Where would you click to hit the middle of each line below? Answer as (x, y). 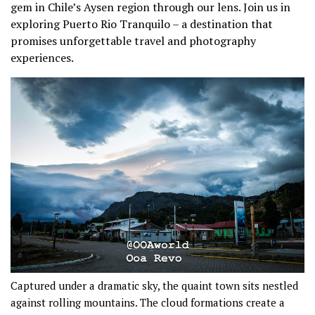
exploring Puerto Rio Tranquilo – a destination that (142, 24)
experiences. (43, 57)
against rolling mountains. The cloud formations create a (148, 303)
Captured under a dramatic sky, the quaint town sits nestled (154, 286)
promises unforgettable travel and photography (133, 40)
